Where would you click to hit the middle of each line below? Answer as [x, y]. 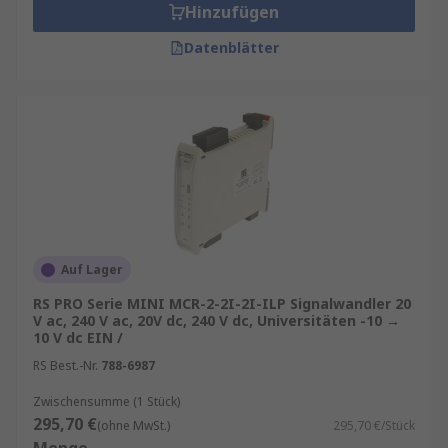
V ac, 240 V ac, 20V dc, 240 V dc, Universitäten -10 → [216, 320]
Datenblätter [231, 47]
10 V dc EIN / [78, 337]
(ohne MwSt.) [133, 425]
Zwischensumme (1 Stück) [106, 401]
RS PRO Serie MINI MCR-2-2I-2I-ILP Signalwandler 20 [222, 303]
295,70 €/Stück [374, 425]
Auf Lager [92, 269]
